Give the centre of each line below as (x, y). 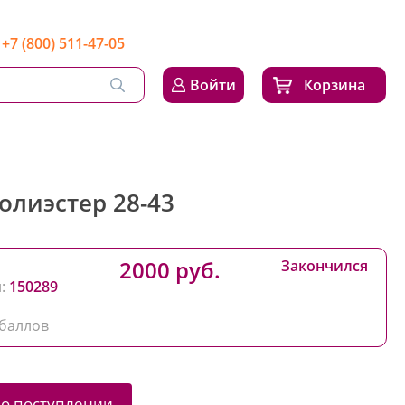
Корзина (334, 85)
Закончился (325, 266)
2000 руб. (170, 270)
